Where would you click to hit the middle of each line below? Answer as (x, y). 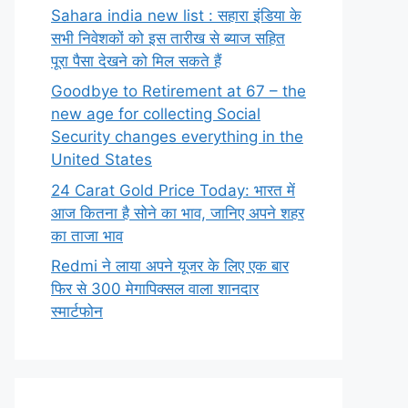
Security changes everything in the (177, 137)
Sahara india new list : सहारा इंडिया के (176, 15)
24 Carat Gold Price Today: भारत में (173, 190)
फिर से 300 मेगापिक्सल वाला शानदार (155, 289)
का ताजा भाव (87, 235)
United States (102, 159)
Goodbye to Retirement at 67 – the (178, 91)
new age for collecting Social (156, 114)
